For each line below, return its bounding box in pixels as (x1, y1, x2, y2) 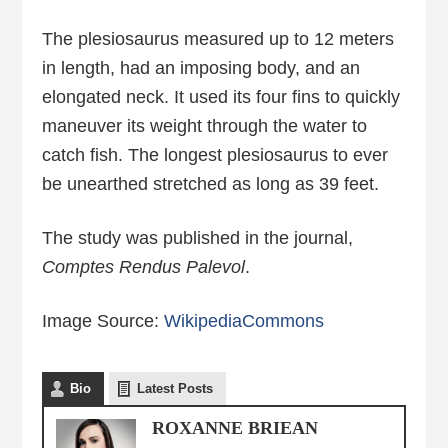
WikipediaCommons (164, 311, 325, 332)
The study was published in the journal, (42, 228, 354, 249)
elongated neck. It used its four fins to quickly (42, 87, 401, 108)
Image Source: (42, 311, 165, 332)
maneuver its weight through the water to (42, 116, 368, 137)
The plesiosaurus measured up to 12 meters (42, 29, 395, 50)
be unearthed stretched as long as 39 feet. (42, 174, 380, 195)
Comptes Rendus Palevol (42, 257, 246, 278)
